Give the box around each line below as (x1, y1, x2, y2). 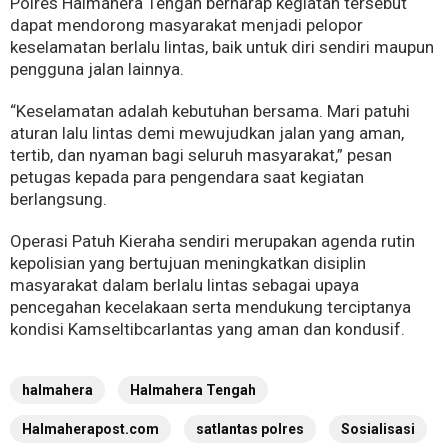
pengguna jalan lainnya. (10, 59, 184, 80)
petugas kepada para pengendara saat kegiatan (10, 167, 364, 188)
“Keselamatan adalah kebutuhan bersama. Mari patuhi (10, 101, 410, 122)
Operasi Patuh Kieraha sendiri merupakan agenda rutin (10, 231, 415, 252)
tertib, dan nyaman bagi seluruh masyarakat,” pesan (10, 145, 392, 166)
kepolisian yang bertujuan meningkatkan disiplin (10, 253, 366, 274)
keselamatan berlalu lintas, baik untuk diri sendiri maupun (10, 37, 434, 58)
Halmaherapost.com (22, 421, 159, 438)
